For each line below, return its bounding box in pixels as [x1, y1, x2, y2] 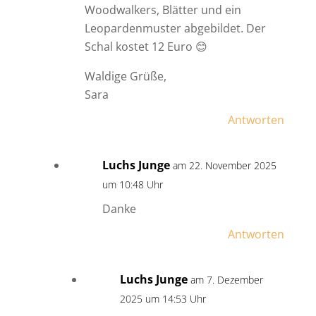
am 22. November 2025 [172, 159, 276, 173]
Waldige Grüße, [84, 68, 166, 85]
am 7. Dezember [190, 273, 263, 287]
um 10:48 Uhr [102, 178, 163, 192]
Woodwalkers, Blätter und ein [84, 2, 241, 18]
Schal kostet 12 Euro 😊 [84, 39, 207, 55]
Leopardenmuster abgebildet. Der [84, 20, 266, 37]
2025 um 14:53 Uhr [119, 292, 206, 306]
